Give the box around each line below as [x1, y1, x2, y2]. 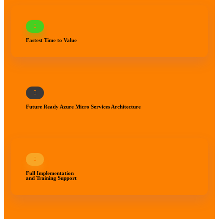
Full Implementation [26, 170, 74, 176]
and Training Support [26, 175, 77, 181]
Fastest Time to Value [26, 37, 77, 43]
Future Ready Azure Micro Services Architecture [26, 104, 141, 109]
